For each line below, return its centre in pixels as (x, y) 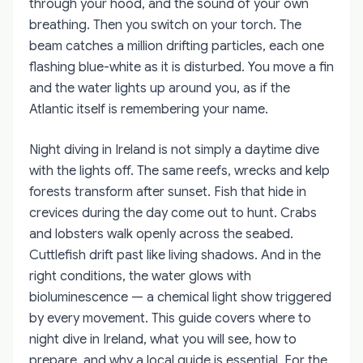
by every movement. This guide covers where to (170, 318)
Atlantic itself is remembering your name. (149, 109)
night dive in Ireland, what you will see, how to (163, 339)
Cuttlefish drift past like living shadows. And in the (175, 255)
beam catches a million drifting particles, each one (177, 46)
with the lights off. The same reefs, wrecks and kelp (179, 171)
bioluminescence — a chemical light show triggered (180, 297)
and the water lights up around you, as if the (160, 88)
